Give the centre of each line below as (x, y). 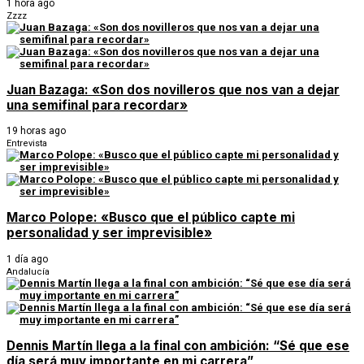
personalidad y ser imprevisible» (109, 233)
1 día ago (27, 259)
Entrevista (27, 144)
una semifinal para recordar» (97, 106)
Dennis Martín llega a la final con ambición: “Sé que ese (178, 345)
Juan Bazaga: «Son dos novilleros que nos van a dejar (173, 90)
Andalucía (28, 271)
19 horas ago (36, 131)
